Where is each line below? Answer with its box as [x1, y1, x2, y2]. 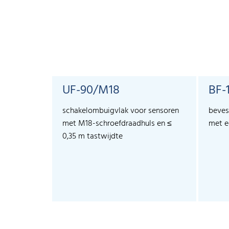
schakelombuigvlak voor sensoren [62, 104, 179, 118]
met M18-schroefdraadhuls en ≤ [62, 117, 172, 131]
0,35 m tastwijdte [62, 130, 123, 144]
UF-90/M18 [62, 81, 120, 101]
